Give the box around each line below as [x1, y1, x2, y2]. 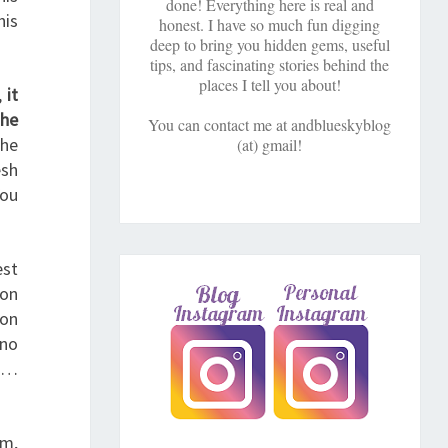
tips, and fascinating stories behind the [150, 54, 390, 76]
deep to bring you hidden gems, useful [149, 34, 390, 56]
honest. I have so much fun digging [159, 14, 381, 36]
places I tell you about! [198, 74, 341, 96]
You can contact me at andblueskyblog [148, 114, 392, 136]
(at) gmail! [237, 134, 303, 156]
